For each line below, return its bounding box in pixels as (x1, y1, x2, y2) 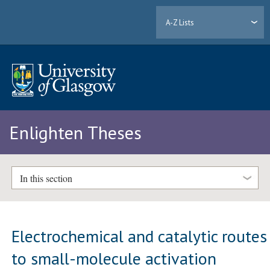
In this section (19, 171, 72, 184)
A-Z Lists (166, 17, 195, 28)
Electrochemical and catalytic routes (11, 224, 268, 247)
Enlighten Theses (9, 121, 142, 145)
